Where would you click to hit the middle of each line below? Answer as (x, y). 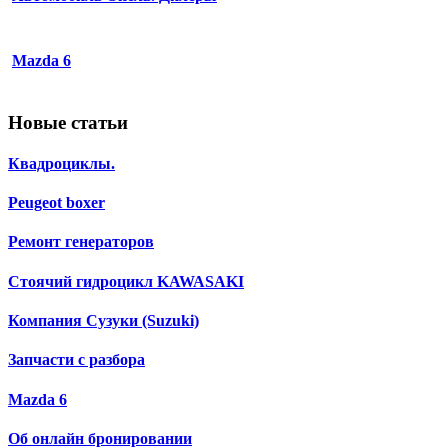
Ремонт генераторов (81, 242)
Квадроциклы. (61, 163)
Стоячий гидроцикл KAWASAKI (126, 281)
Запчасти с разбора (76, 360)
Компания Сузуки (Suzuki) (103, 320)
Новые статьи (68, 122)
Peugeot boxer (56, 203)
